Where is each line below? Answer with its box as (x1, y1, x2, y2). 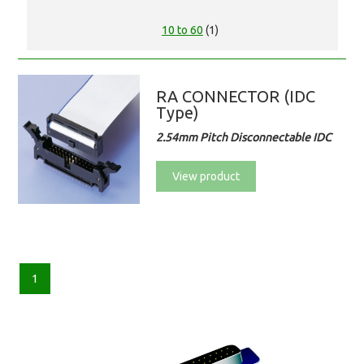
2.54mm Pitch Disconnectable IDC (156, 131, 332, 145)
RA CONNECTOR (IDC (156, 87, 316, 106)
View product (172, 170, 240, 184)
